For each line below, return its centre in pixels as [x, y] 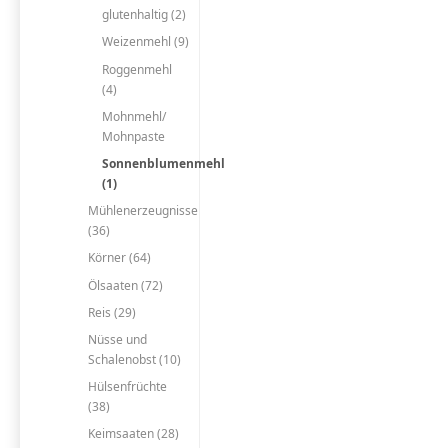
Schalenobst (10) [134, 359]
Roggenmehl [136, 69]
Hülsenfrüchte [127, 387]
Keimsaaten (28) [133, 434]
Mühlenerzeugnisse [142, 211]
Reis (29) [111, 312]
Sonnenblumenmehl [163, 163]
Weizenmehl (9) [145, 42]
